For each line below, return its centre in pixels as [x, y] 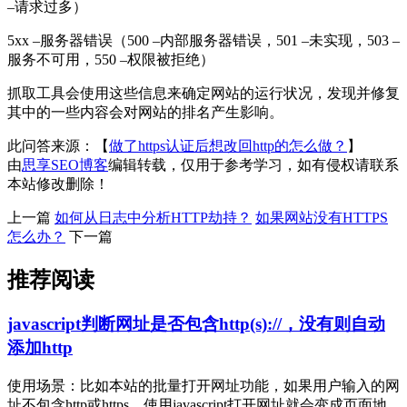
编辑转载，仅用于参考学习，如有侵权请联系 [253, 165]
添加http [40, 348]
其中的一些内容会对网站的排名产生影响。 [145, 113]
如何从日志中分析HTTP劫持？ [153, 218]
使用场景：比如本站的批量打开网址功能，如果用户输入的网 [203, 385]
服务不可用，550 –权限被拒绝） [111, 60]
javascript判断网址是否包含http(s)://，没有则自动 [196, 324]
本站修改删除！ [58, 184]
